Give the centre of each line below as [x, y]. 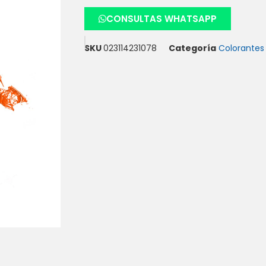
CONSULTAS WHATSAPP [161, 19]
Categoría [192, 48]
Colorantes [241, 48]
